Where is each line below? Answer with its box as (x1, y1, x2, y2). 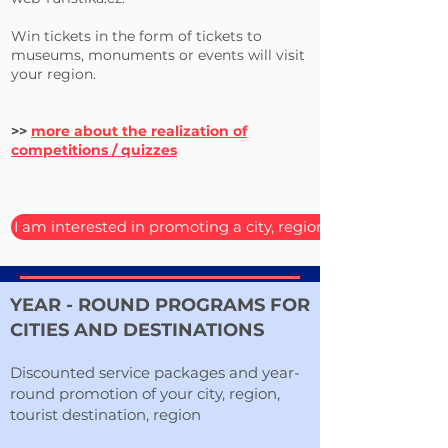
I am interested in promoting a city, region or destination (14, 218, 433, 236)
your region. (11, 65, 96, 83)
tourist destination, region (10, 405, 201, 424)
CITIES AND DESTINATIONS (10, 319, 264, 341)
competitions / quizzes (11, 141, 177, 159)
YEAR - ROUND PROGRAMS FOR (10, 294, 310, 316)
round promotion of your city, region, (10, 384, 280, 403)
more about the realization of (31, 122, 247, 140)
